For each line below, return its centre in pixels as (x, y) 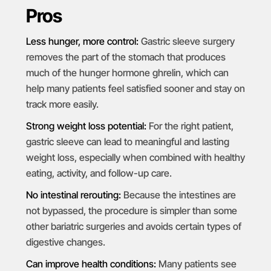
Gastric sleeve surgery (186, 41)
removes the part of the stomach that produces (126, 57)
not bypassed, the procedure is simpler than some (131, 210)
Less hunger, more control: (82, 41)
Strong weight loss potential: (86, 126)
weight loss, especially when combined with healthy (135, 157)
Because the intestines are (178, 194)
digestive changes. (65, 242)
